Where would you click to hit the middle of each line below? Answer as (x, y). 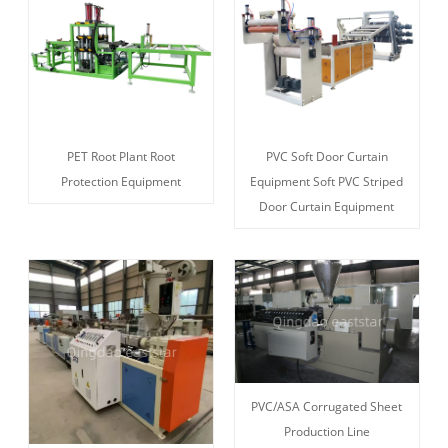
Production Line (326, 431)
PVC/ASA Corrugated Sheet (327, 406)
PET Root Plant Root (121, 157)
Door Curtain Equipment (327, 207)
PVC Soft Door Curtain (326, 157)
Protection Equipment (121, 182)
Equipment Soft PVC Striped (327, 182)
